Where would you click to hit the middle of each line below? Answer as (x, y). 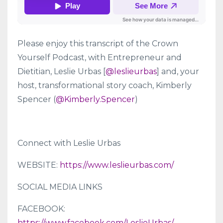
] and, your (178, 72)
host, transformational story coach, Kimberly (105, 86)
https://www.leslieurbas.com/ (117, 165)
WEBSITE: (39, 165)
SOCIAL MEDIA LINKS (60, 187)
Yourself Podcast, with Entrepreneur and (100, 58)
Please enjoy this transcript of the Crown (98, 44)
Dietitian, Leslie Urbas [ (61, 72)
